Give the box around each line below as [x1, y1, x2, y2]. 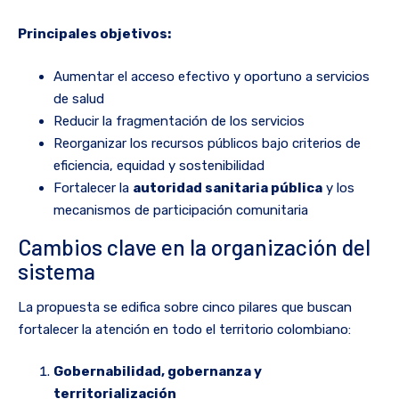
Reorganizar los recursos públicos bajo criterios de [53, 134, 361, 151]
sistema [18, 256, 95, 284]
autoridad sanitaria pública [133, 179, 322, 196]
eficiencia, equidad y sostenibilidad [53, 157, 265, 174]
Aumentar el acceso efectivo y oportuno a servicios [53, 68, 370, 85]
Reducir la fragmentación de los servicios [53, 112, 305, 129]
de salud [53, 90, 104, 107]
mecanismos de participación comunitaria [53, 201, 308, 218]
